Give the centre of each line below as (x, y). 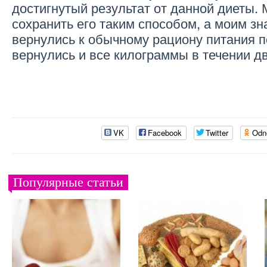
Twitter (217, 132)
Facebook (165, 132)
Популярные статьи (68, 182)
